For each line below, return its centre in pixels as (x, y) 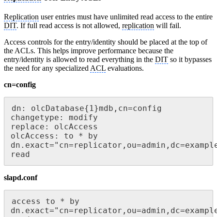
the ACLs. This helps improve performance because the (89, 51)
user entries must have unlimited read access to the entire (126, 17)
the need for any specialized (47, 68)
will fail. (168, 26)
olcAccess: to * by (54, 136)
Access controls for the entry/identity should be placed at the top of (106, 42)
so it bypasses (190, 60)
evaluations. (125, 68)
